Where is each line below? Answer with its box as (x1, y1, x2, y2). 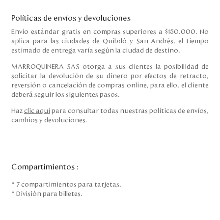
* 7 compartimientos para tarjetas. (11, 181, 123, 188)
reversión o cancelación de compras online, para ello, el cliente (11, 82, 209, 89)
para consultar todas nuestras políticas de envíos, (50, 108, 209, 114)
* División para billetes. (11, 191, 82, 197)
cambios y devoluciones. (11, 117, 87, 124)
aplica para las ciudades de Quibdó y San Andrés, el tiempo (11, 38, 209, 45)
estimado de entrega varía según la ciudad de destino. (11, 47, 180, 54)
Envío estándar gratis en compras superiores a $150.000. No (11, 28, 209, 35)
